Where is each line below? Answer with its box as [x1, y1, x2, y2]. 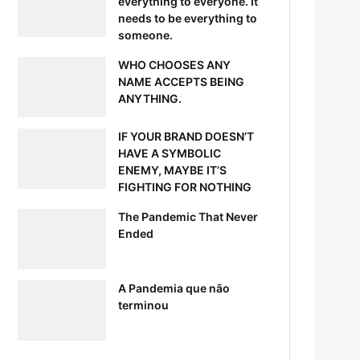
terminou [118, 297, 170, 312]
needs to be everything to [118, 10, 258, 25]
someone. [118, 27, 174, 42]
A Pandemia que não [118, 280, 231, 295]
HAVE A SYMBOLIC [118, 145, 222, 160]
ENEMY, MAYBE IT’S [118, 162, 227, 177]
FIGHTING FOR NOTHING [118, 179, 252, 194]
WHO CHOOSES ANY [118, 57, 231, 72]
